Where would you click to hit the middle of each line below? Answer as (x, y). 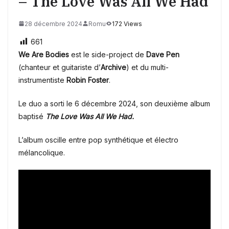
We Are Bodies (44, 54)
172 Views (127, 24)
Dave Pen (163, 54)
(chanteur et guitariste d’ (60, 67)
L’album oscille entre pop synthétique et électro (98, 140)
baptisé (32, 116)
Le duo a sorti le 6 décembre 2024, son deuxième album (114, 103)
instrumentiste (42, 80)
